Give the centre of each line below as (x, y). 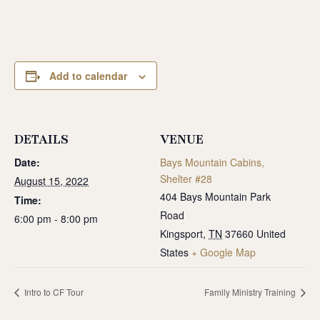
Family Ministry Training (251, 291)
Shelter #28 (186, 179)
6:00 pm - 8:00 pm (56, 219)
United (271, 234)
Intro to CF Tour (53, 291)
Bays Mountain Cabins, (212, 162)
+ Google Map (224, 252)
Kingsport (181, 234)
